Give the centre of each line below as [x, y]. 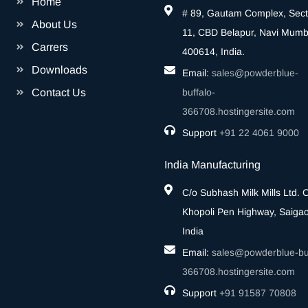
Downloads [59, 70]
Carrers [50, 47]
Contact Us [59, 92]
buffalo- [199, 92]
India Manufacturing [212, 165]
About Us [54, 24]
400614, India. [213, 52]
